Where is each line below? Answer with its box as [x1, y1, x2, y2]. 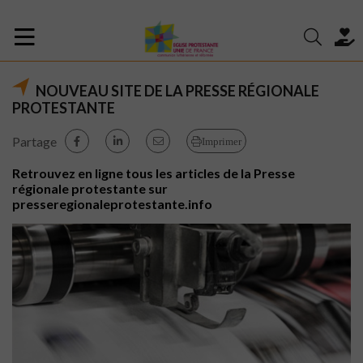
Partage [12, 133, 57, 149]
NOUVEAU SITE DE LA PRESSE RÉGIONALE [36, 82, 319, 100]
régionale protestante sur [12, 181, 168, 196]
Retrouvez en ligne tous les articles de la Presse [12, 165, 295, 181]
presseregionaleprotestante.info [12, 196, 212, 211]
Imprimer [202, 135, 241, 147]
